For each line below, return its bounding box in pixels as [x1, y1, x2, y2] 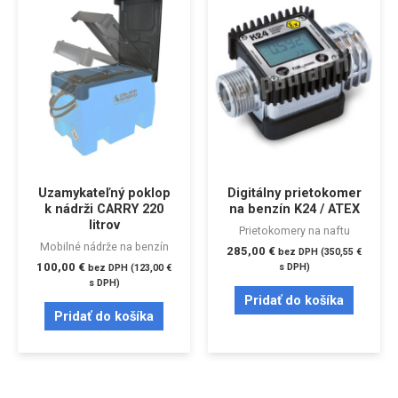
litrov [88, 217, 120, 234]
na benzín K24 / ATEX [228, 201, 360, 218]
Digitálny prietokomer [227, 185, 362, 202]
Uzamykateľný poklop [37, 185, 171, 202]
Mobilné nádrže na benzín [39, 239, 169, 253]
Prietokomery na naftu [238, 223, 350, 237]
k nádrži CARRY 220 [44, 201, 163, 218]
